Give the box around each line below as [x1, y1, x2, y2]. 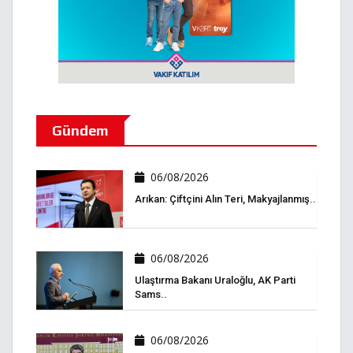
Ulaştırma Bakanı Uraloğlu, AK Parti [135, 274, 295, 287]
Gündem [52, 122, 109, 139]
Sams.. [135, 288, 167, 301]
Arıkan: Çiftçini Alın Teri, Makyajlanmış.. [135, 193, 316, 206]
